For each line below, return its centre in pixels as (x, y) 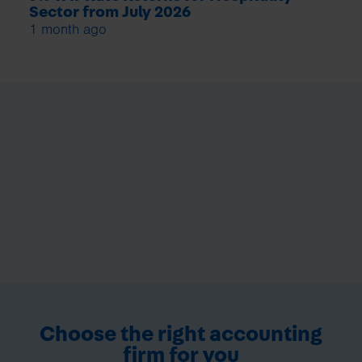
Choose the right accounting (181, 334)
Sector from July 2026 (110, 12)
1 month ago (68, 29)
